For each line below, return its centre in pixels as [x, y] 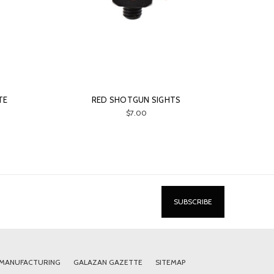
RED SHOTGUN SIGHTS [136, 100]
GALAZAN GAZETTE [108, 262]
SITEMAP [170, 262]
